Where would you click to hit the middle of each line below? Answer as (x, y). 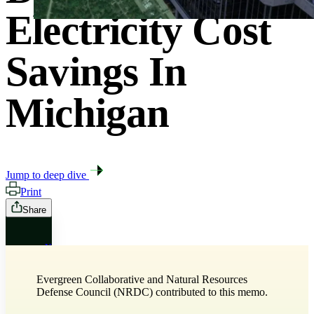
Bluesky (62, 285)
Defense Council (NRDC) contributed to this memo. (152, 292)
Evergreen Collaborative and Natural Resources (142, 280)
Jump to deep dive (47, 175)
